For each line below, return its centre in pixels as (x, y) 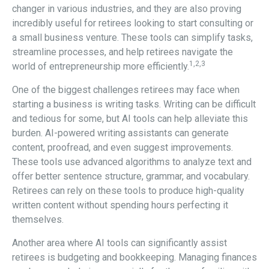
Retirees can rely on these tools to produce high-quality (128, 190)
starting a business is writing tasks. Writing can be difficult (134, 104)
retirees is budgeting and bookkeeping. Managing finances (134, 257)
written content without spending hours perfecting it (120, 205)
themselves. (38, 219)
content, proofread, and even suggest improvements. (122, 147)
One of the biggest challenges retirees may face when (126, 89)
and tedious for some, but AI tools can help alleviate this (130, 118)
